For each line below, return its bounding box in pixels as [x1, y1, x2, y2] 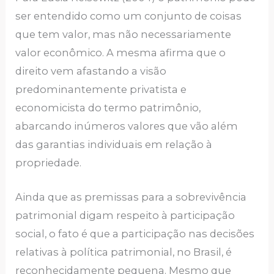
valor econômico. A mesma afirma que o [15, 46, 226, 59]
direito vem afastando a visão [15, 65, 167, 78]
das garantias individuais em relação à [15, 138, 213, 151]
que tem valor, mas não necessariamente [15, 28, 232, 41]
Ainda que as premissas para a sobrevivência [15, 191, 247, 204]
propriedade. [15, 157, 82, 169]
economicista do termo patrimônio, [15, 102, 201, 114]
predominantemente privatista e [15, 83, 187, 96]
